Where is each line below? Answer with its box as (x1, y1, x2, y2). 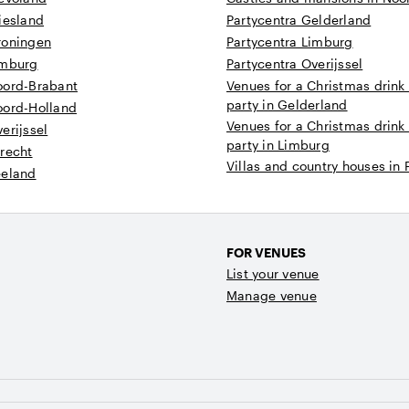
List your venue (226, 266, 320, 281)
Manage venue (226, 288, 317, 303)
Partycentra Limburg (226, 34, 353, 49)
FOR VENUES (226, 245, 306, 260)
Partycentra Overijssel (226, 56, 363, 71)
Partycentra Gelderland (226, 12, 372, 27)
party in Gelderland (226, 97, 348, 112)
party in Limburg (226, 137, 330, 152)
